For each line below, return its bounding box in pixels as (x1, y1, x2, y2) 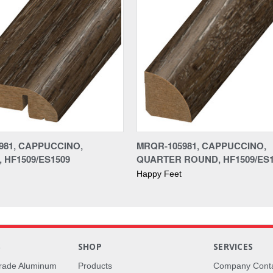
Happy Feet (136, 168, 182, 179)
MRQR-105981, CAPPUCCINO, (136, 138, 266, 152)
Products (77, 260, 112, 271)
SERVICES (213, 240, 253, 252)
